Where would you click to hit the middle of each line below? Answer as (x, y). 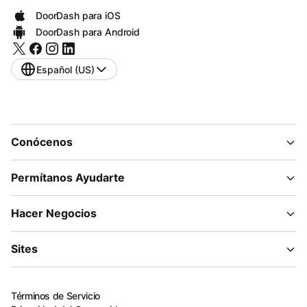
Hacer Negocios (54, 213)
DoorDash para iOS (78, 15)
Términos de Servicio (56, 296)
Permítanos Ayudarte (68, 177)
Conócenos (42, 142)
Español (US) (65, 69)
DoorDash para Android (88, 32)
